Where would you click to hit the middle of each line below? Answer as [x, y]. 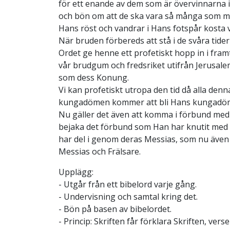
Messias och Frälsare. [100, 151]
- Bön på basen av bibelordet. [115, 209]
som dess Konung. [94, 77]
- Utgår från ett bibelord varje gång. [128, 184]
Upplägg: [76, 172]
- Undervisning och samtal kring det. [128, 196]
